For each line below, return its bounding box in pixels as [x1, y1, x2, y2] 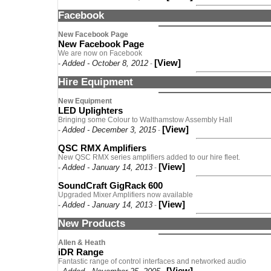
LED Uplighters [58, 105, 123, 116]
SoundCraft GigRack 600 [58, 180, 163, 191]
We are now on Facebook [58, 49, 142, 57]
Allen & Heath [58, 238, 105, 247]
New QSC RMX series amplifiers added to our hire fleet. [58, 153, 240, 162]
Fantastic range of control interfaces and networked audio [58, 257, 246, 266]
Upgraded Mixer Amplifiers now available [58, 191, 193, 199]
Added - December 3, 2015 [62, 125, 156, 134]
